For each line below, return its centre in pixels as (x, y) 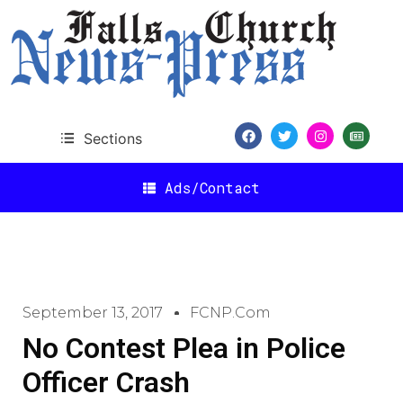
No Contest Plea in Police (184, 348)
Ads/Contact (212, 187)
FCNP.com (230, 313)
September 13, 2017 (93, 313)
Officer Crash (106, 382)
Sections (112, 138)
